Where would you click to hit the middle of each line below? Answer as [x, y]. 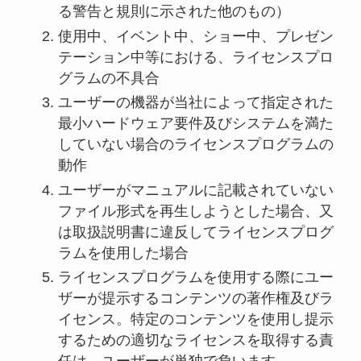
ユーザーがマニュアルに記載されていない [195, 190]
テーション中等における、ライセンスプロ [195, 57]
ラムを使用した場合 [123, 253]
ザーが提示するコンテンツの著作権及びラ [195, 299]
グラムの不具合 [108, 78]
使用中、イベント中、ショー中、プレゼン [195, 36]
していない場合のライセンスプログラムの [195, 145]
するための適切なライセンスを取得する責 [195, 340]
